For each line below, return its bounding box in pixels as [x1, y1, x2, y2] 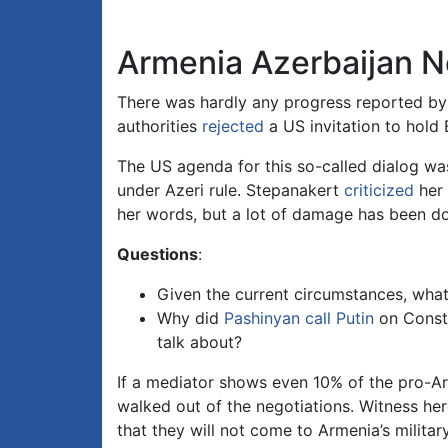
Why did [157, 308, 224, 329]
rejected [202, 116, 264, 137]
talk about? [157, 332, 242, 353]
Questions [117, 244, 198, 265]
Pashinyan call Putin [224, 308, 374, 329]
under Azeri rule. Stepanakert [117, 180, 344, 201]
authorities [117, 116, 202, 137]
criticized [344, 180, 414, 201]
